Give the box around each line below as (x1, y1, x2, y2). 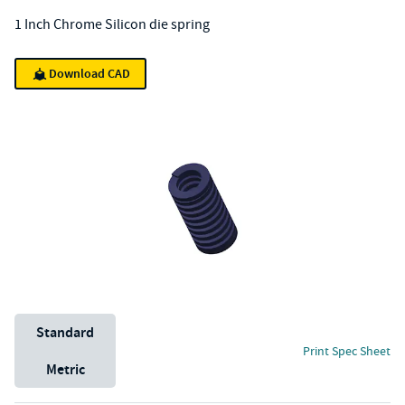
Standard (36, 323, 94, 342)
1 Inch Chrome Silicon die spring (14, 15, 210, 33)
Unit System (14, 315, 86, 333)
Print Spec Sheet (303, 342, 391, 359)
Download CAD (49, 65, 130, 82)
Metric (45, 360, 85, 379)
